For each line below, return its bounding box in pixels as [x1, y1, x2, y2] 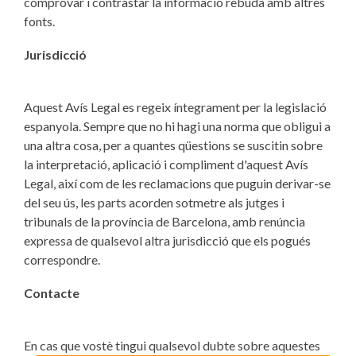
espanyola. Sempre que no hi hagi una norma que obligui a [24, 118, 331, 133]
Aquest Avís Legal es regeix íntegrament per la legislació [24, 99, 327, 114]
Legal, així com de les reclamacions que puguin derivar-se [24, 176, 331, 191]
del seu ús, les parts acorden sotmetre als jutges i [24, 195, 284, 210]
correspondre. [24, 252, 100, 267]
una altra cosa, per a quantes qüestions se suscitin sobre [24, 137, 323, 153]
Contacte [24, 285, 79, 300]
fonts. [24, 14, 55, 29]
